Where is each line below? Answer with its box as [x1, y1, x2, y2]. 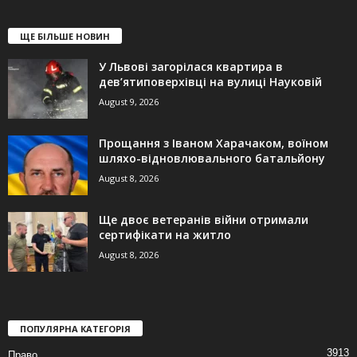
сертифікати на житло [99, 227, 231, 243]
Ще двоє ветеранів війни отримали [99, 212, 308, 228]
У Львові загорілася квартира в [99, 59, 283, 75]
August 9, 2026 [99, 96, 159, 108]
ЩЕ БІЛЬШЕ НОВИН [20, 30, 110, 43]
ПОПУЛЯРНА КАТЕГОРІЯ [20, 323, 131, 335]
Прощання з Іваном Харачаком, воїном [99, 135, 328, 151]
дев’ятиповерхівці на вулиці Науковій [99, 74, 322, 90]
